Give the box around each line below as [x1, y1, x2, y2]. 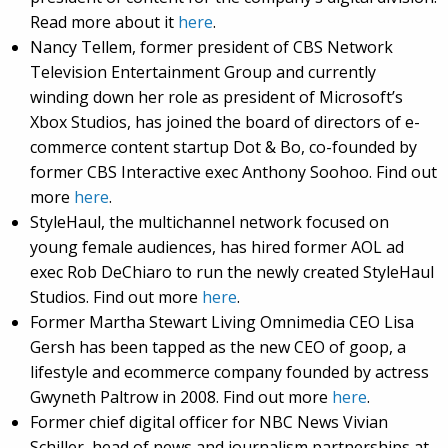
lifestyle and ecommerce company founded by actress [30, 361, 429, 384]
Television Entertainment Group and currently [30, 61, 376, 84]
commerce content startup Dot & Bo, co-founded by [30, 136, 417, 159]
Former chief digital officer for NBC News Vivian [30, 411, 388, 434]
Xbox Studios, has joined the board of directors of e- [30, 111, 420, 134]
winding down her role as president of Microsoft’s [30, 86, 403, 109]
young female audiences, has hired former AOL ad [30, 236, 404, 259]
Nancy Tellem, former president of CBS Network [30, 36, 393, 59]
